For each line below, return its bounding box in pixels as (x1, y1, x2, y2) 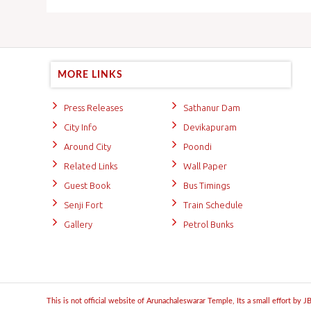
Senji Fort (64, 199, 103, 210)
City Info (64, 121, 97, 132)
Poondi (183, 141, 212, 151)
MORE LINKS (58, 69, 123, 80)
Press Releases (64, 102, 123, 112)
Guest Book (64, 180, 110, 190)
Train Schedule (183, 199, 243, 210)
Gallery (64, 219, 92, 229)
